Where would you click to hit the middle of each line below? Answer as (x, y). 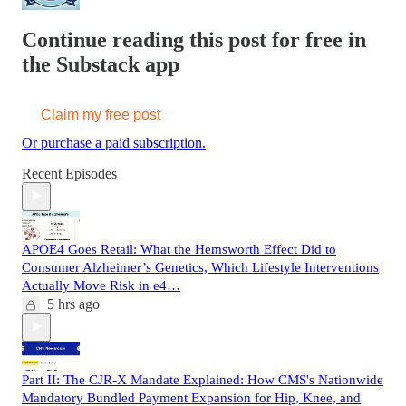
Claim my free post (101, 114)
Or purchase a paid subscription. (114, 142)
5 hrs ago (73, 304)
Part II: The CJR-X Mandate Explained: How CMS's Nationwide (203, 379)
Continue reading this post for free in (194, 39)
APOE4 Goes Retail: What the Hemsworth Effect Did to (179, 249)
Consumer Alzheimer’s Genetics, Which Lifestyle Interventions (200, 267)
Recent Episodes (69, 173)
